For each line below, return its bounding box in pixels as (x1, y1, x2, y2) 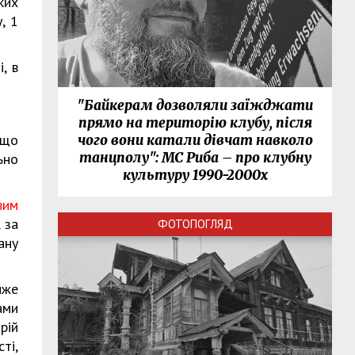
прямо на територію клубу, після (78, 114, 312, 132)
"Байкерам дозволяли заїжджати (77, 97, 314, 115)
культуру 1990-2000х (122, 166, 268, 185)
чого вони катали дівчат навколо (77, 132, 313, 150)
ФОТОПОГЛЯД (157, 216, 233, 232)
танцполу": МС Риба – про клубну (78, 149, 311, 167)
